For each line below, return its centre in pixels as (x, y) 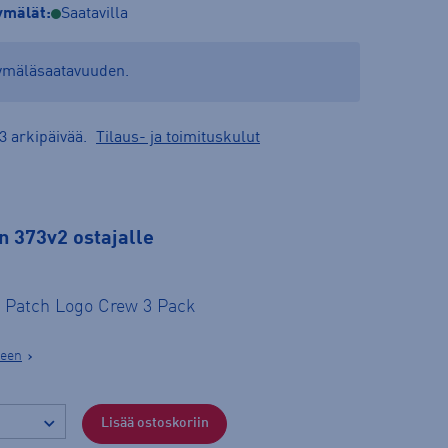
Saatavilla (94, 13)
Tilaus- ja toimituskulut (178, 137)
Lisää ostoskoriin (154, 423)
